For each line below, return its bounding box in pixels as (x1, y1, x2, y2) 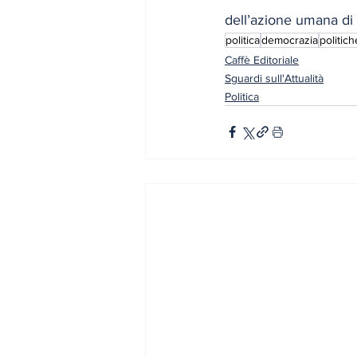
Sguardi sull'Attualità (225, 71, 324, 84)
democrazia (261, 33, 318, 46)
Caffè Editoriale (225, 53, 299, 66)
